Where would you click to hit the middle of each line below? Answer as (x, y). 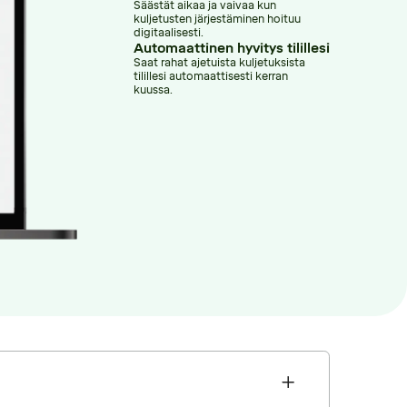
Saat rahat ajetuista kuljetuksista (220, 62)
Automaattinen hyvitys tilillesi (232, 48)
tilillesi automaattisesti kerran (211, 76)
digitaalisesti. (169, 32)
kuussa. (154, 89)
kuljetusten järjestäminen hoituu (218, 19)
